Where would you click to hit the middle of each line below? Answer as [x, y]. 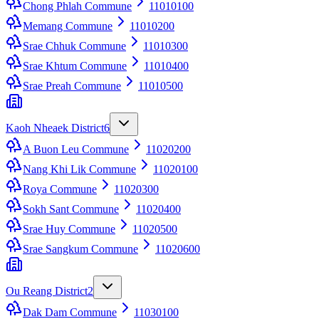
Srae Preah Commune [72, 85]
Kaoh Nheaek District [55, 127]
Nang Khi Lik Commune [79, 169]
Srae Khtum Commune [75, 66]
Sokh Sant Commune [71, 209]
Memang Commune [68, 26]
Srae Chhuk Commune [74, 46]
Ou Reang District [47, 291]
